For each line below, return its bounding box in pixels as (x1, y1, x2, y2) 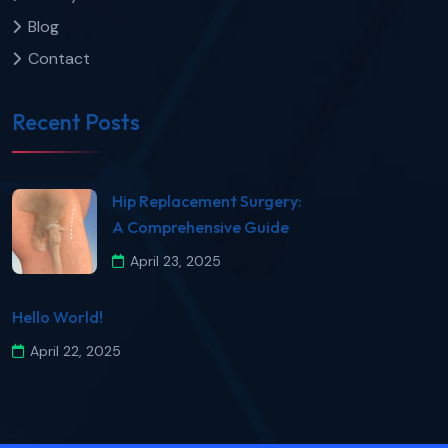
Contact (28, 47, 90, 69)
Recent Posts (12, 108, 140, 137)
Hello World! (12, 307, 103, 328)
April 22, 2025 (30, 342, 121, 361)
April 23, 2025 (130, 252, 221, 271)
